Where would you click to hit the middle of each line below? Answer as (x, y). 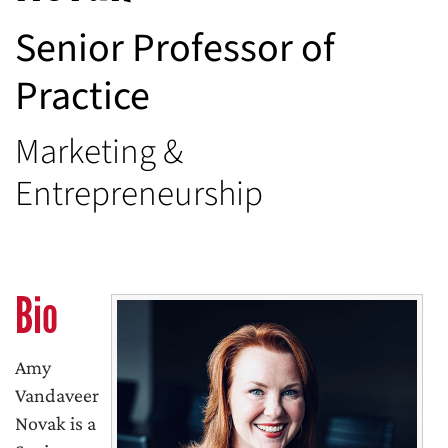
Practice (82, 96)
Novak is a (55, 423)
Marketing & (99, 152)
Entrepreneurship (142, 194)
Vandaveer (57, 395)
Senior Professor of (175, 48)
